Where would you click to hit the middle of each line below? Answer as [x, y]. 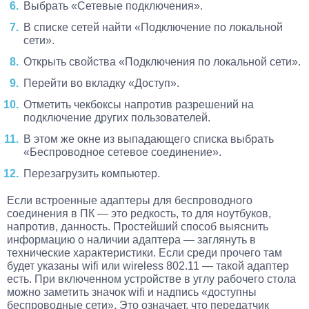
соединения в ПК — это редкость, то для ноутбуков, [139, 214]
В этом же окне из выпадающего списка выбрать [149, 139]
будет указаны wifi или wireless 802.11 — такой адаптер [148, 266]
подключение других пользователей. [117, 118]
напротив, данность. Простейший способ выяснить [138, 227]
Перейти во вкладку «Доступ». [101, 83]
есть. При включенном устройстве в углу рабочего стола [151, 279]
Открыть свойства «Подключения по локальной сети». [162, 62]
